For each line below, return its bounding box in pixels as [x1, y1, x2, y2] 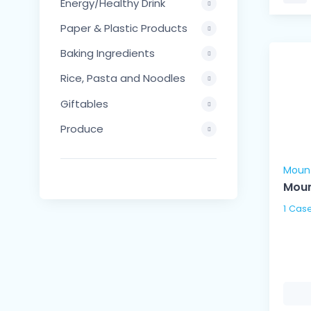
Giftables [60, 96, 108, 111]
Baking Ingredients [60, 46, 155, 61]
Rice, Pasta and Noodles [60, 71, 185, 86]
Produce [60, 121, 103, 136]
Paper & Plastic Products [104, 20, 187, 35]
